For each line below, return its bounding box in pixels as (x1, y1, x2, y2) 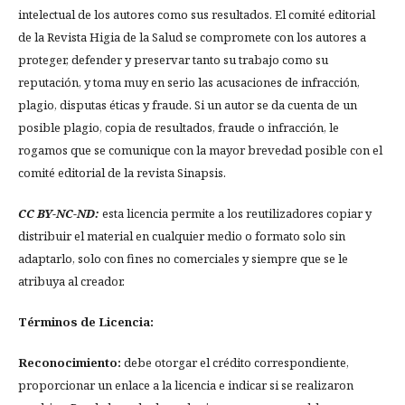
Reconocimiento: (18, 354, 121, 372)
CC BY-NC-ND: (18, 205, 102, 222)
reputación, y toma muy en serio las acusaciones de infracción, (18, 74, 360, 91)
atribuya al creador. (18, 273, 125, 290)
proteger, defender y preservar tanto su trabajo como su (18, 52, 328, 69)
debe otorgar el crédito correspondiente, (121, 354, 349, 372)
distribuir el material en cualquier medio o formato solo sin (18, 228, 345, 245)
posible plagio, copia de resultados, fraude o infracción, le (18, 119, 339, 137)
